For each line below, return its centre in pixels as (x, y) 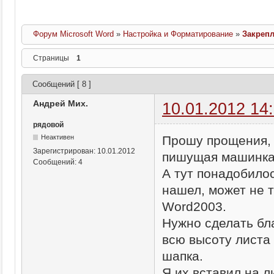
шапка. (183, 256)
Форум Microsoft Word (74, 34)
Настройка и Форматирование (178, 34)
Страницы (51, 58)
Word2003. (194, 206)
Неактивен (58, 137)
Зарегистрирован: (65, 151)
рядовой (48, 125)
